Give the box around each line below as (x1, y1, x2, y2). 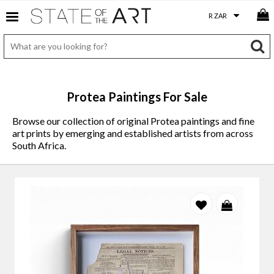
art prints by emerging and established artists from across (12, 127, 253, 139)
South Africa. (12, 139, 66, 151)
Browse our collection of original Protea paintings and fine (12, 115, 254, 127)
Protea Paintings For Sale (67, 89, 207, 104)
